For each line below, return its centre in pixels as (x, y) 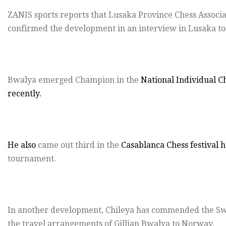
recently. (24, 94)
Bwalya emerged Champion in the (74, 80)
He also (23, 145)
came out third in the (79, 145)
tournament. (32, 159)
